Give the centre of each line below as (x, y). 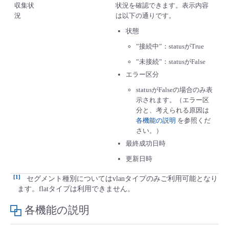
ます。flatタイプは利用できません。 (76, 189)
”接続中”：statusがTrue (170, 46)
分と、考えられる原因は (173, 110)
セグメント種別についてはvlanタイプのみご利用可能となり (122, 178)
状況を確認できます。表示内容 (162, 5)
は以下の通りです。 (145, 15)
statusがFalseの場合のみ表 (174, 89)
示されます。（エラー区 (173, 100)
